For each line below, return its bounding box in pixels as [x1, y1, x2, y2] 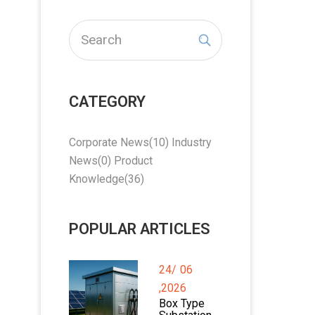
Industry [172, 135, 212, 149]
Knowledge [69, 172, 124, 186]
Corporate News [69, 135, 149, 149]
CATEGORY [69, 92, 146, 110]
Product [114, 153, 153, 167]
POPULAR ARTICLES [69, 219, 210, 238]
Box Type [159, 297, 205, 311]
